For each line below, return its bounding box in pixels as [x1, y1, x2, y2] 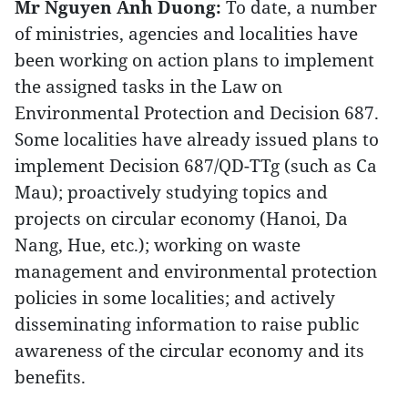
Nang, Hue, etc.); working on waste [15, 233, 301, 256]
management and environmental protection [15, 260, 377, 282]
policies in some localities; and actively [15, 286, 335, 309]
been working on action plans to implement [15, 48, 374, 71]
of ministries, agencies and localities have [15, 22, 358, 45]
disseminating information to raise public [15, 312, 359, 335]
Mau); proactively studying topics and [15, 180, 328, 203]
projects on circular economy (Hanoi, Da [15, 207, 348, 229]
